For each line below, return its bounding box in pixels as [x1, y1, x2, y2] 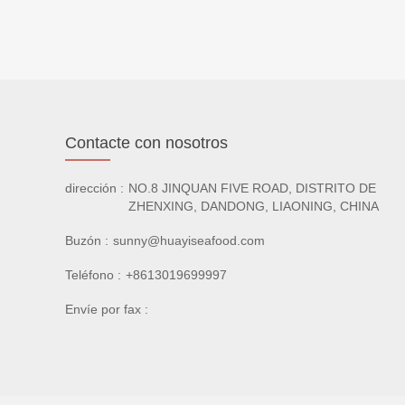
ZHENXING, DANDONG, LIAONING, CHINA [128, 199, 379, 214]
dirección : [65, 181, 124, 196]
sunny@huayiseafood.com [113, 233, 265, 249]
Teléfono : [65, 268, 121, 283]
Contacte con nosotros [65, 134, 228, 153]
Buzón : [65, 233, 108, 249]
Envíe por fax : [65, 302, 148, 317]
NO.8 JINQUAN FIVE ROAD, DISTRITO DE [128, 181, 376, 196]
